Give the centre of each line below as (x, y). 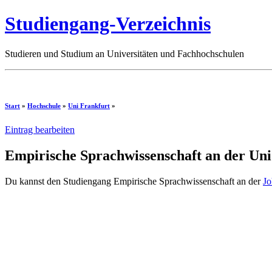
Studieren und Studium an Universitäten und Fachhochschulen (124, 53)
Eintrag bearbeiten (40, 129)
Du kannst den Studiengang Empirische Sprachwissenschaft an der (134, 181)
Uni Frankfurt (89, 105)
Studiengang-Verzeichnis (108, 24)
